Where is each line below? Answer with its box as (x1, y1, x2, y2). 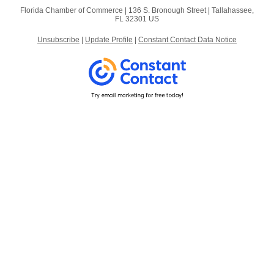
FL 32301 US (115, 15, 159, 23)
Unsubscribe (37, 35, 80, 44)
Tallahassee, (212, 6, 254, 15)
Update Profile (85, 35, 133, 44)
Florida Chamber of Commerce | (20, 6, 128, 15)
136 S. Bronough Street (128, 6, 206, 15)
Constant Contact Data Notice (138, 35, 237, 44)
